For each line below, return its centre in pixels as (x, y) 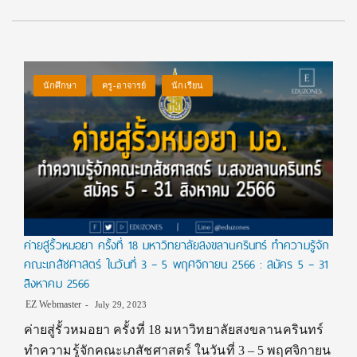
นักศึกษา (60, 85)
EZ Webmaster (54, 304)
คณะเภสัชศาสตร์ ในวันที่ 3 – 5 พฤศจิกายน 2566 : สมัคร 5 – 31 (177, 265)
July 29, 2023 (119, 304)
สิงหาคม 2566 (57, 284)
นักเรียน (187, 85)
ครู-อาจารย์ (124, 85)
